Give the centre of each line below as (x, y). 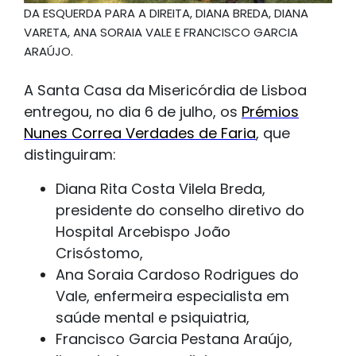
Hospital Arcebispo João (143, 232)
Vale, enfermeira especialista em (172, 296)
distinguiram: (70, 155)
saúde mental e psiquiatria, (153, 318)
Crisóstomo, (99, 253)
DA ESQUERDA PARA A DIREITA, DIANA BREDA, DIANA (166, 14)
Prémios (270, 112)
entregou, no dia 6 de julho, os (133, 112)
